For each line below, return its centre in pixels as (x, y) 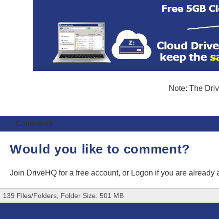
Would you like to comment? (100, 149)
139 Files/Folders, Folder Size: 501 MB (63, 196)
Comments (34, 123)
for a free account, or (95, 173)
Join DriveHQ (34, 173)
